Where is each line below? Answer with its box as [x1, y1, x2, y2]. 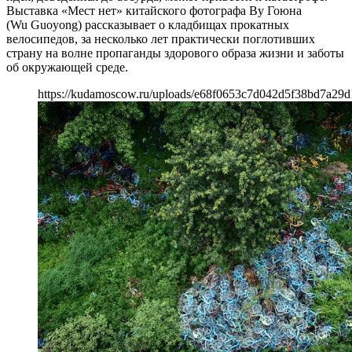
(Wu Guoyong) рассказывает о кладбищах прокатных [6, 17, 289, 31]
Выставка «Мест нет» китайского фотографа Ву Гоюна [6, 3, 302, 17]
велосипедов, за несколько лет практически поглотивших [6, 31, 315, 46]
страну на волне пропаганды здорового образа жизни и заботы [6, 46, 344, 60]
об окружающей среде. [6, 60, 128, 74]
